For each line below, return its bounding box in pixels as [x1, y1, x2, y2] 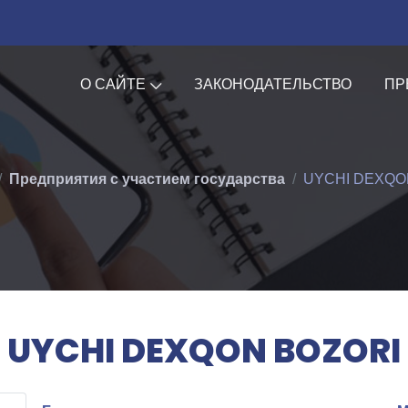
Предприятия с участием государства [9, 170, 285, 187]
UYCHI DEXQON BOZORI [7, 326, 401, 374]
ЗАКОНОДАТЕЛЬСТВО [194, 76, 352, 92]
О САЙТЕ [80, 76, 147, 92]
